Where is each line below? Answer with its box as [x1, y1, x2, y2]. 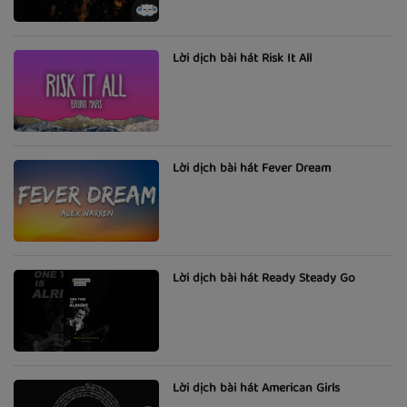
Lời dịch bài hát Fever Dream [173, 158, 331, 181]
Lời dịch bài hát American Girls [173, 378, 340, 401]
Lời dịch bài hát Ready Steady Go [173, 268, 355, 291]
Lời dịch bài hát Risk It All [173, 48, 312, 71]
